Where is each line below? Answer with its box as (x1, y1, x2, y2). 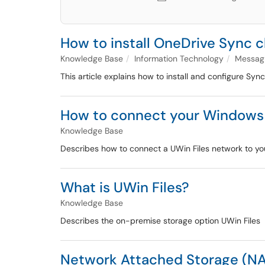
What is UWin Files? (60, 178, 189, 196)
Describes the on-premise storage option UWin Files (60, 215, 260, 226)
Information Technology (134, 53, 224, 64)
